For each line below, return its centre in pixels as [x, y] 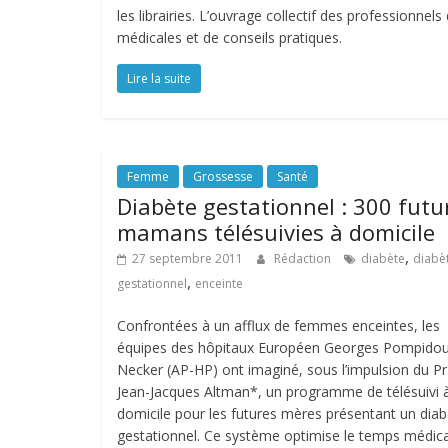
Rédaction [304, 258]
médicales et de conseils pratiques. [229, 37]
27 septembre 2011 [187, 258]
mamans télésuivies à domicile [276, 232]
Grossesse [223, 176]
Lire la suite [159, 78]
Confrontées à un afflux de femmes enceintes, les [278, 325]
